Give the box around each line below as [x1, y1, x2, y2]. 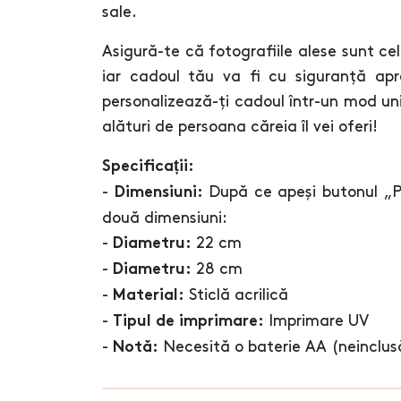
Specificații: [102, 159, 194, 175]
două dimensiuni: [102, 210, 227, 226]
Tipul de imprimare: [113, 314, 264, 329]
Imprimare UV [264, 313, 369, 328]
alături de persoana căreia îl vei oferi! [102, 119, 378, 134]
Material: [113, 288, 184, 303]
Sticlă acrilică [184, 287, 288, 303]
